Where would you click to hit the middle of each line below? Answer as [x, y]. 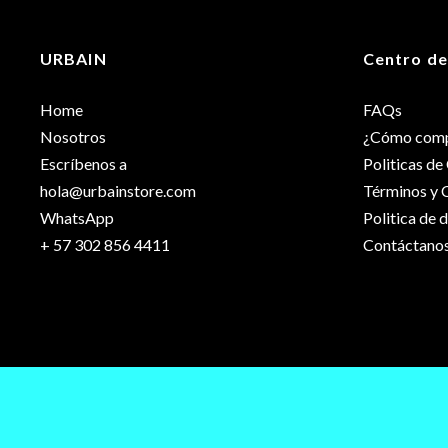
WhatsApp [77, 217]
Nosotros [73, 136]
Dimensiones [255, 14]
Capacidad [255, 69]
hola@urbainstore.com [118, 190]
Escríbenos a [83, 163]
